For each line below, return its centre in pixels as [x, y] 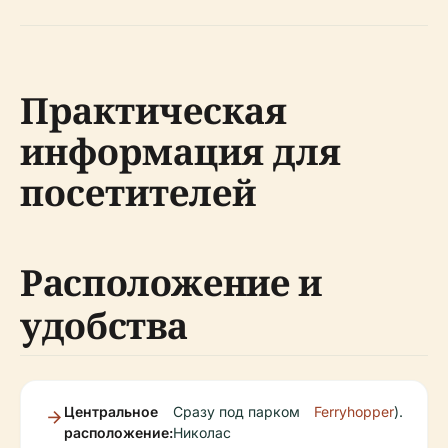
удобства [104, 325]
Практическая [153, 110]
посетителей [138, 192]
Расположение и [171, 282]
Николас [202, 432]
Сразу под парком [236, 411]
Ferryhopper [354, 411]
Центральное [111, 411]
